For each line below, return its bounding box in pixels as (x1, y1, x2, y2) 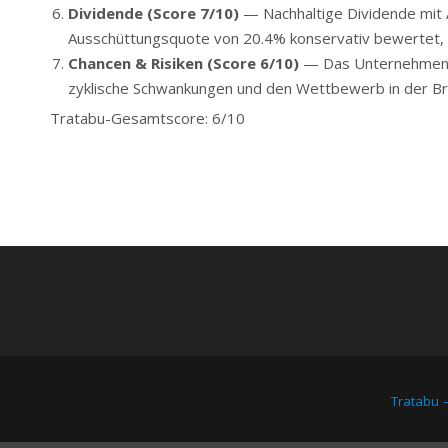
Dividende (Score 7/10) (67, 2, 239, 23)
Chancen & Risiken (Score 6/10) (67, 52, 299, 73)
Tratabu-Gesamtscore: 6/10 (50, 107, 245, 128)
